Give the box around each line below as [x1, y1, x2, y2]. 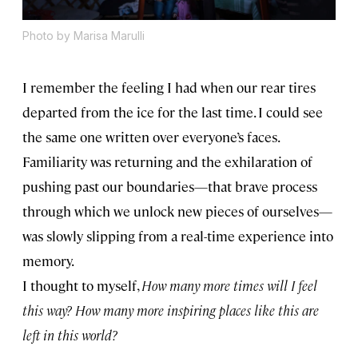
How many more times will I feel [141, 276, 317, 295]
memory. [22, 252, 74, 270]
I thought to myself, [22, 276, 141, 295]
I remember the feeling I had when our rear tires [22, 78, 316, 97]
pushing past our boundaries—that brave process [22, 177, 317, 196]
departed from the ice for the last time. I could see [22, 103, 323, 121]
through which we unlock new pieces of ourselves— [22, 202, 332, 221]
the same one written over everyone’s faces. [22, 128, 279, 146]
